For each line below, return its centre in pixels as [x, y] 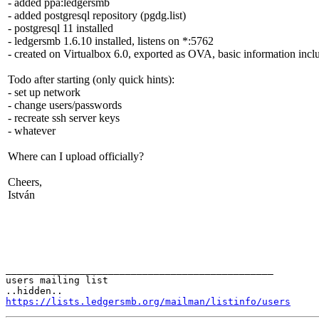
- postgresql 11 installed [61, 28]
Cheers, [25, 182]
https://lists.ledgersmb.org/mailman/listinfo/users [148, 302]
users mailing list [57, 281]
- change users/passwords [65, 105]
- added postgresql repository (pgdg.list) [97, 16]
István [21, 195]
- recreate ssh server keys [64, 118]
